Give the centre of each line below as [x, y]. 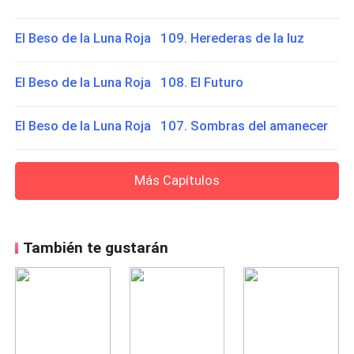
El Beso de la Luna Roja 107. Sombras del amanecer [172, 126]
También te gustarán [95, 248]
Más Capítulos [177, 180]
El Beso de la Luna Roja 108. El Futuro [130, 82]
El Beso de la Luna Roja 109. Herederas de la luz [160, 38]
